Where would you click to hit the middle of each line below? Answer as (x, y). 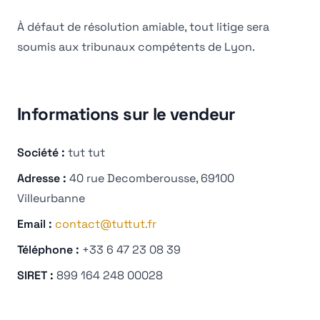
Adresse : (42, 178)
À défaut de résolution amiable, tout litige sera (143, 27)
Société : (41, 152)
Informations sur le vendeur (126, 114)
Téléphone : (48, 250)
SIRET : (35, 275)
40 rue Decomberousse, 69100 (152, 178)
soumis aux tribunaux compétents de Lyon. (136, 47)
